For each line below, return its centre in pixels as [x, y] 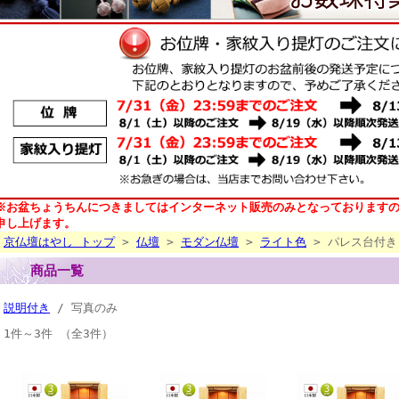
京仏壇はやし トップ [59, 241]
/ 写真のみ [84, 307]
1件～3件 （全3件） [58, 333]
